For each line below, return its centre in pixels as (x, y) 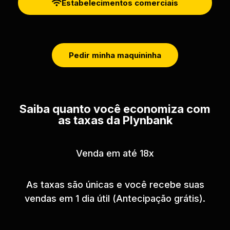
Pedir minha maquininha (115, 55)
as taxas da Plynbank (115, 120)
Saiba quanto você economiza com (115, 109)
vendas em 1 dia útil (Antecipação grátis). (115, 199)
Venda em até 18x (115, 153)
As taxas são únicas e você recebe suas (115, 185)
